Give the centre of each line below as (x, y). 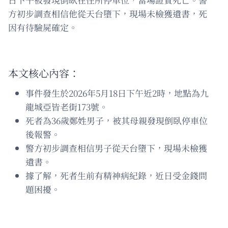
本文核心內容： (44, 73)
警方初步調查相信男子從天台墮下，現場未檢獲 (116, 148)
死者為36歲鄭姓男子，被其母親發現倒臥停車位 (117, 120)
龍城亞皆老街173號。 (67, 106)
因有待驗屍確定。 (43, 27)
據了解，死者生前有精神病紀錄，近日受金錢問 (116, 175)
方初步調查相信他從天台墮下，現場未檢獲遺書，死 (108, 13)
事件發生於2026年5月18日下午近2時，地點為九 (117, 93)
